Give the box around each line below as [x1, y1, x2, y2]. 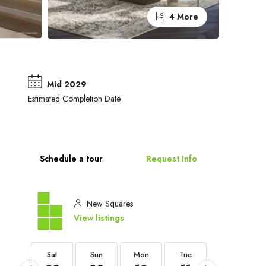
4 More [167, 11, 198, 23]
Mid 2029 [46, 78, 87, 91]
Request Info [146, 153, 198, 165]
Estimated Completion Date [27, 93, 121, 105]
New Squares [84, 198, 133, 210]
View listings [74, 212, 124, 224]
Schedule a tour [39, 153, 103, 165]
